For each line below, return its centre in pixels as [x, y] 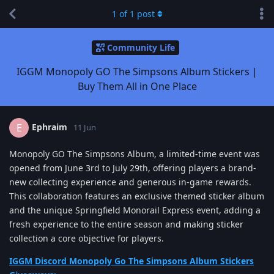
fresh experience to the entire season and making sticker [126, 224]
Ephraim [50, 127]
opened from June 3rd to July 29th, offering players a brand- [133, 168]
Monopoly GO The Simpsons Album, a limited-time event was [135, 154]
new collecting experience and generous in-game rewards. [130, 182]
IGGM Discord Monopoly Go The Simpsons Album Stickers [131, 261]
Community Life [141, 48]
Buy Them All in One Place [137, 86]
